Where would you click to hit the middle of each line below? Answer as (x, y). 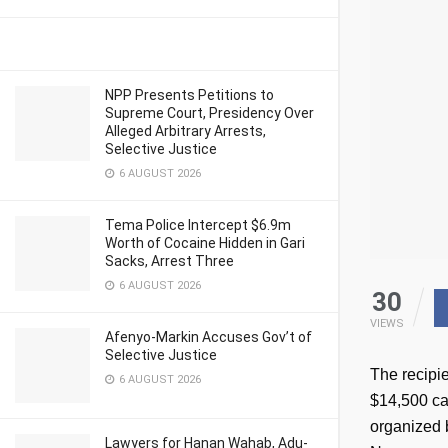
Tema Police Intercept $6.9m (198, 225)
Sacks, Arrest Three (169, 261)
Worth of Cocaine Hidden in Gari (205, 243)
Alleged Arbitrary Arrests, (185, 131)
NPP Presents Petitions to (189, 95)
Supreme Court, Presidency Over (209, 113)
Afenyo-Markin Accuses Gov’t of (208, 337)
